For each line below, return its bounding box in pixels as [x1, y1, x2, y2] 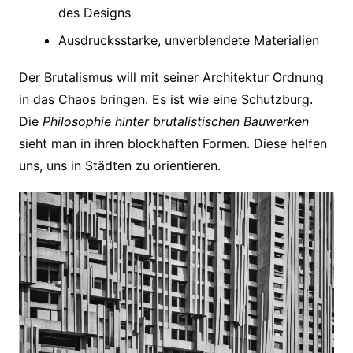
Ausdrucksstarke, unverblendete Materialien [58, 32, 319, 48]
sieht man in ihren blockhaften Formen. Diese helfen [18, 135, 327, 151]
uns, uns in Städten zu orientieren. [18, 157, 221, 173]
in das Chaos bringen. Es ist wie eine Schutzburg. [18, 91, 313, 107]
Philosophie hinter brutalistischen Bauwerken [42, 113, 309, 129]
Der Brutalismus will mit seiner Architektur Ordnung [18, 69, 324, 85]
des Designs [58, 4, 131, 20]
